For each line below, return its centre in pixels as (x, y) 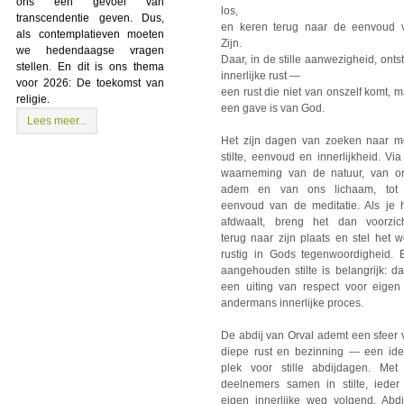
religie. (33, 99)
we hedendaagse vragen (90, 50)
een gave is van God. (273, 109)
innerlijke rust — (261, 76)
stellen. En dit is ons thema (90, 66)
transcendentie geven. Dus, (90, 18)
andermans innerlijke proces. (294, 303)
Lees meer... (57, 120)
